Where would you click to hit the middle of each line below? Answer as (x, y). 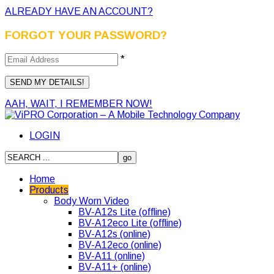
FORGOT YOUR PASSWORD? (86, 35)
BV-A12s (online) (114, 234)
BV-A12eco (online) (120, 245)
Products (49, 190)
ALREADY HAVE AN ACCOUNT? (79, 11)
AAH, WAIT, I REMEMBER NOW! (79, 104)
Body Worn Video (91, 201)
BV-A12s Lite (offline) (124, 212)
